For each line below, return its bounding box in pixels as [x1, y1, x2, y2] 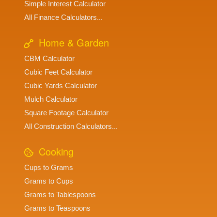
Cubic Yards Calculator [24, 81, 97, 90]
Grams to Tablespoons [24, 190, 96, 199]
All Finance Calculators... [24, 13, 103, 22]
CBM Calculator [24, 54, 75, 63]
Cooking [36, 144, 74, 159]
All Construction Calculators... [24, 122, 118, 131]
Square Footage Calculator [24, 108, 108, 117]
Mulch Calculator [24, 95, 77, 104]
